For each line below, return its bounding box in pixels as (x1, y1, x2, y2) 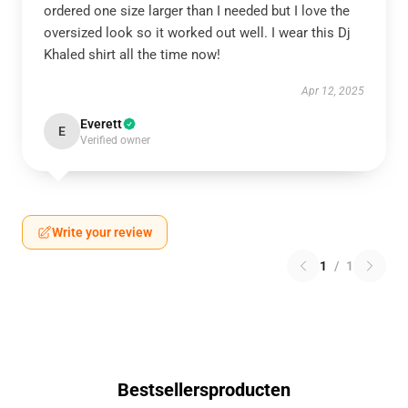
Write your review (52, 225, 152, 240)
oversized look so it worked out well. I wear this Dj (44, 25, 351, 41)
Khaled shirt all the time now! (44, 46, 220, 63)
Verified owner (80, 134, 150, 147)
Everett (80, 117, 122, 131)
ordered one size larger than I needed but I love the (44, 3, 350, 19)
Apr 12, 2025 (301, 85, 364, 97)
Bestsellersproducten (117, 379, 291, 401)
